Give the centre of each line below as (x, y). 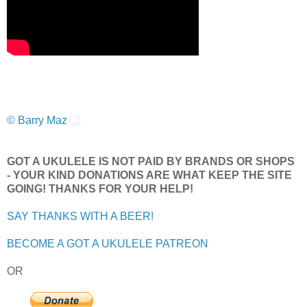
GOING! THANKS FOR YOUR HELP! (100, 189)
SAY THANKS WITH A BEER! (80, 217)
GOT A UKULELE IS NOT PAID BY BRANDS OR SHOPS (151, 162)
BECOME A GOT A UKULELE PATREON (108, 244)
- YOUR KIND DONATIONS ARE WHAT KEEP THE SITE (149, 175)
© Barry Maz (37, 121)
